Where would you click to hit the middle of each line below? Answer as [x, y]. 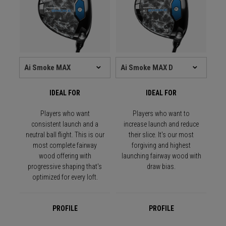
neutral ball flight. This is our [65, 135]
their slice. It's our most [161, 135]
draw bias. [161, 167]
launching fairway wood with [161, 156]
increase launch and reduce [161, 124]
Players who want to [161, 114]
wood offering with [65, 156]
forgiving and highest [161, 146]
